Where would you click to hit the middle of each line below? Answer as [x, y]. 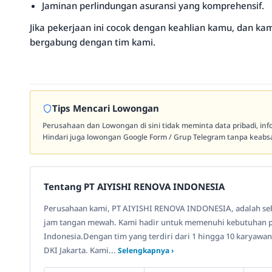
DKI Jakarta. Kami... [81, 250]
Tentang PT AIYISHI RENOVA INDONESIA [134, 186]
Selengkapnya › [146, 250]
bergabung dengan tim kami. [93, 42]
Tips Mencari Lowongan [106, 108]
